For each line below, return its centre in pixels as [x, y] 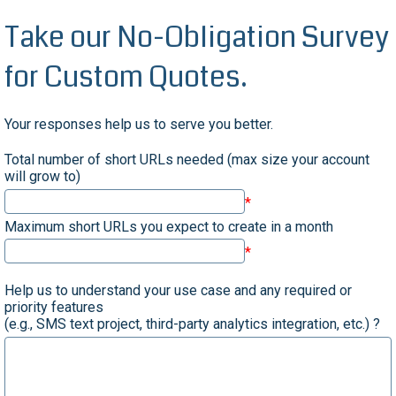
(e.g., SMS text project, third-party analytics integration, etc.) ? [192, 324]
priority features [53, 308]
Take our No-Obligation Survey [196, 37]
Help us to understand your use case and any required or [178, 291]
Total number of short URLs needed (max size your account [187, 160]
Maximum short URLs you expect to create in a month [168, 226]
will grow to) [42, 177]
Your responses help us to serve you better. [138, 125]
